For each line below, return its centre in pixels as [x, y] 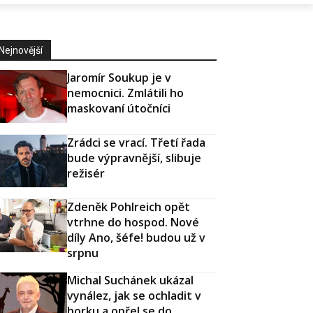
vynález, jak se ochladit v [134, 296]
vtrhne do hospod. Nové [133, 223]
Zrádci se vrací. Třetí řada [136, 142]
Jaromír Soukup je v [119, 77]
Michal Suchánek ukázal [130, 281]
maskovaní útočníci [119, 108]
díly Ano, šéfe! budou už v [136, 238]
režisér [86, 173]
